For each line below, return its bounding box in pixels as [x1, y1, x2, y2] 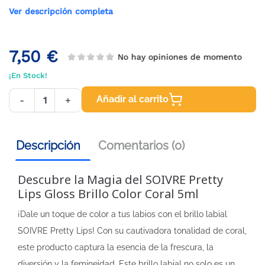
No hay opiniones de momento [119, 51, 244, 62]
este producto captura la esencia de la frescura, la [18, 243, 214, 252]
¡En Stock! [9, 71, 47, 80]
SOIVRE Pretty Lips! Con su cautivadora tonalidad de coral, [18, 226, 247, 235]
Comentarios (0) [98, 138, 185, 153]
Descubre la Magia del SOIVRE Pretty [18, 172, 223, 188]
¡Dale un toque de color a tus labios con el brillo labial [18, 209, 227, 219]
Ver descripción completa [9, 7, 113, 16]
